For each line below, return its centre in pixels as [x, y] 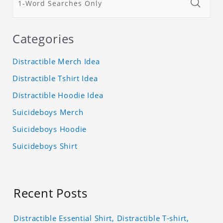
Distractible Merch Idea [56, 61]
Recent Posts [51, 193]
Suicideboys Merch [48, 112]
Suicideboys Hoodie [50, 129]
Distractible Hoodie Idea [58, 95]
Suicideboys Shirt [45, 146]
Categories [44, 39]
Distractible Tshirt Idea [55, 78]
